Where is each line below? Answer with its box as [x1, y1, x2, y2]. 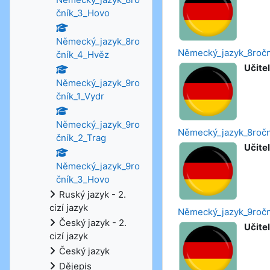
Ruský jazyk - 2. [59, 189, 126, 200]
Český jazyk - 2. [59, 217, 127, 228]
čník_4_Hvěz [56, 49, 109, 60]
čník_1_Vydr [56, 90, 104, 102]
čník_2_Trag [56, 132, 106, 143]
